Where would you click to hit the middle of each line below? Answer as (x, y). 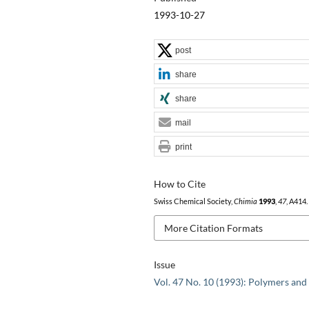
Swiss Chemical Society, (193, 201)
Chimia (245, 201)
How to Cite (179, 183)
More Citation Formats (213, 228)
